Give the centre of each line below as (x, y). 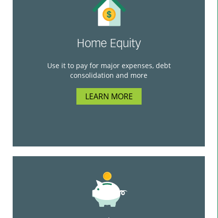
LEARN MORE (109, 96)
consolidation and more (109, 75)
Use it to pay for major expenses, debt (109, 65)
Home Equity (109, 44)
